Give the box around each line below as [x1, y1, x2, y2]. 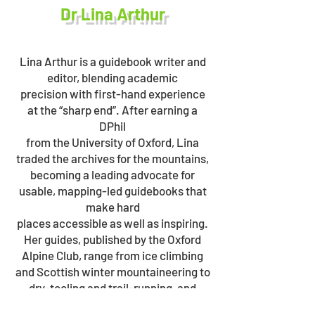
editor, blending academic [47, 70, 178, 84]
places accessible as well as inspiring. [17, 216, 208, 230]
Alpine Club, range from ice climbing [22, 248, 203, 262]
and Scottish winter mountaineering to [15, 264, 210, 278]
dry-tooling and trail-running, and [29, 281, 196, 295]
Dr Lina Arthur [60, 4, 165, 24]
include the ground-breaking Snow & [20, 297, 205, 311]
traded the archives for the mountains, [16, 151, 209, 165]
